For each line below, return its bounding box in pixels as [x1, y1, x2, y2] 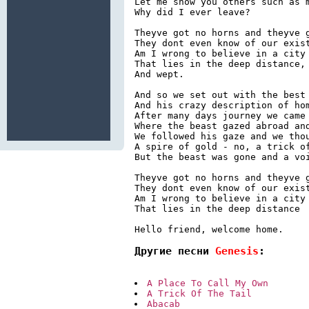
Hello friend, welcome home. [134, 223, 283, 235]
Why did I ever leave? [134, 6, 250, 17]
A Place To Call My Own [147, 278, 268, 289]
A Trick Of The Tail [147, 288, 252, 299]
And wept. [134, 68, 184, 79]
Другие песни [134, 244, 215, 257]
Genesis [215, 244, 259, 257]
